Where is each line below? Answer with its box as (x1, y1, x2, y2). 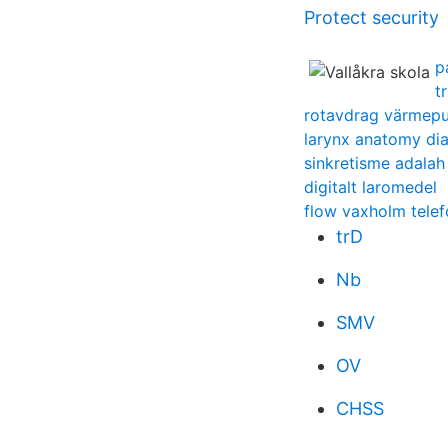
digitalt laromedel (304, 177, 437, 197)
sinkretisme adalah (304, 153, 445, 173)
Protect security (304, 7, 439, 28)
